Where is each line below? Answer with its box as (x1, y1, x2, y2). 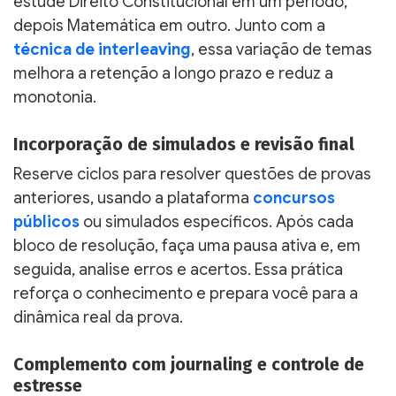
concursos (253, 187, 335, 208)
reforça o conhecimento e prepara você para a (13, 283, 358, 303)
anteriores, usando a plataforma (13, 187, 253, 208)
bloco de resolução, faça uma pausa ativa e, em (13, 235, 361, 255)
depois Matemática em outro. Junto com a (13, 15, 325, 35)
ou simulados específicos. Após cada (80, 211, 354, 232)
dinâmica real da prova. (13, 307, 183, 327)
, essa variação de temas (191, 39, 372, 59)
